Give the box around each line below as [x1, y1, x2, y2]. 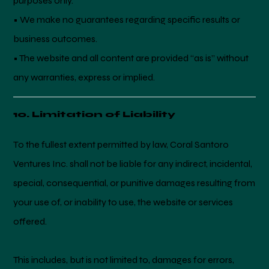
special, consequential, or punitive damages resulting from [13, 177, 256, 189]
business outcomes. [13, 32, 98, 44]
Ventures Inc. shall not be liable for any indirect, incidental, [13, 158, 253, 170]
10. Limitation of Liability [13, 109, 176, 120]
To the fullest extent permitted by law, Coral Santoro [13, 139, 229, 151]
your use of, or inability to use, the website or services [13, 196, 234, 208]
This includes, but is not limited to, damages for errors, [13, 254, 235, 266]
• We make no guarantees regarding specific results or [13, 13, 241, 25]
